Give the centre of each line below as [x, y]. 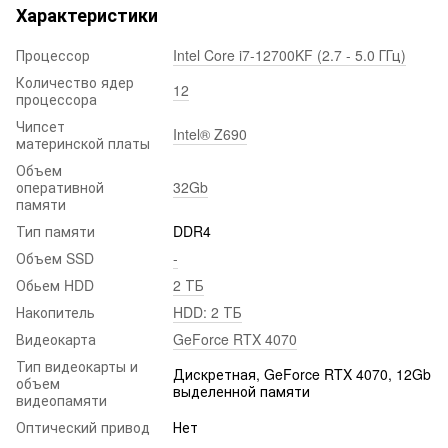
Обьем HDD [55, 284]
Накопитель [55, 311]
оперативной [60, 186]
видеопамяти [61, 399]
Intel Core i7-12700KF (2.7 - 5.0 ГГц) [289, 54]
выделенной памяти [241, 390]
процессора [56, 98]
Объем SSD [55, 257]
